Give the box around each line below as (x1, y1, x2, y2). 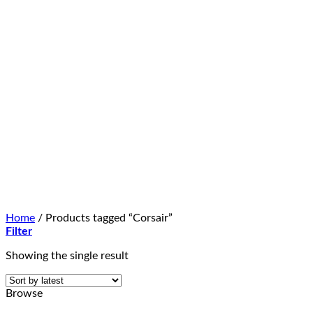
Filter (6, 226, 32, 237)
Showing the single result (6, 250, 129, 261)
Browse (6, 288, 43, 299)
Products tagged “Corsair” (43, 212, 173, 224)
